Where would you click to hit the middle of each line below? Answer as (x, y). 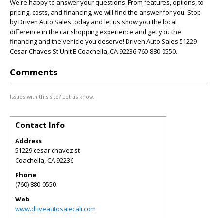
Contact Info (40, 125)
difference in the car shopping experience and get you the (95, 32)
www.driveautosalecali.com (55, 209)
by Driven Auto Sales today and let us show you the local (93, 22)
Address (28, 141)
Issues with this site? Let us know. (52, 97)
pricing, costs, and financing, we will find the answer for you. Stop (105, 12)
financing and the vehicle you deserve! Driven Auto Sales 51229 (103, 41)
